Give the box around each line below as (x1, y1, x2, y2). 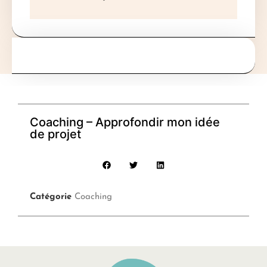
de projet (30, 126, 81, 141)
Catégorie (30, 192, 72, 201)
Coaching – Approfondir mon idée (30, 114, 220, 129)
